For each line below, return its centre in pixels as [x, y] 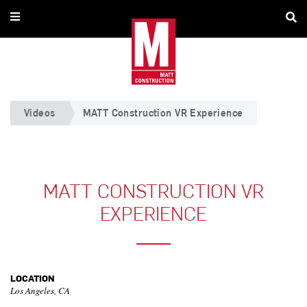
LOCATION [33, 278]
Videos [40, 113]
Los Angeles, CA [40, 291]
